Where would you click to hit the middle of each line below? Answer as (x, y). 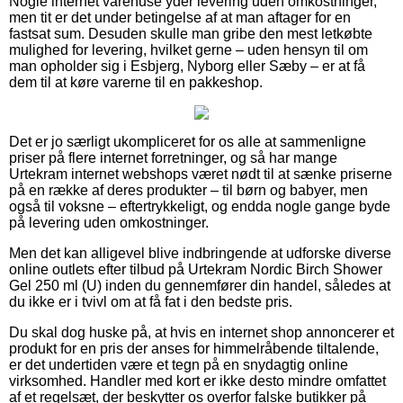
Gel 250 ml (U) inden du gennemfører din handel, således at (200, 285)
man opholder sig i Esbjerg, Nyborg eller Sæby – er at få (187, 66)
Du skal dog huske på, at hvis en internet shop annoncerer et (201, 332)
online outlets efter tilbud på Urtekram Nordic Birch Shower (196, 269)
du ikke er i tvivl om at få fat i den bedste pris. (151, 301)
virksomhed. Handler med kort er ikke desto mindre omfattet (197, 381)
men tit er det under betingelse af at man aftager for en (180, 17)
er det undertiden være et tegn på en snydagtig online (179, 364)
